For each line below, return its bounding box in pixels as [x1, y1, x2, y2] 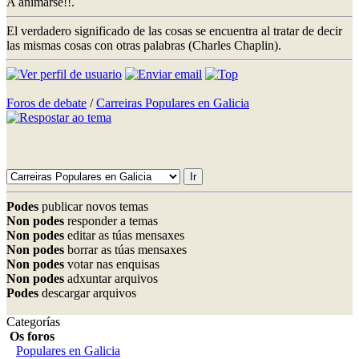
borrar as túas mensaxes [64, 242, 187, 256]
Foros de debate [6, 95, 87, 110]
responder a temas [64, 213, 158, 228]
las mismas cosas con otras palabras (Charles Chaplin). [6, 38, 281, 52]
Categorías [6, 314, 60, 329]
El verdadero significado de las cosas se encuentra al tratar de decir [6, 23, 342, 38]
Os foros [6, 329, 54, 343]
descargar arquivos [38, 285, 136, 300]
